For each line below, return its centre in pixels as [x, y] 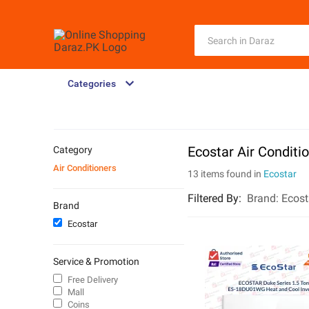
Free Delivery [93, 280]
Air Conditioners [85, 168]
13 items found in [226, 174]
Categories [92, 83]
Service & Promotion [96, 261]
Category [73, 150]
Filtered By [213, 198]
